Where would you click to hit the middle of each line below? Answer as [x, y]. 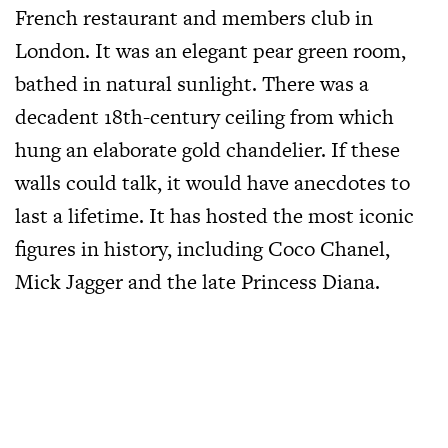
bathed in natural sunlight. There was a [192, 83]
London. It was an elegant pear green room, [210, 50]
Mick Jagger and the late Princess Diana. [197, 281]
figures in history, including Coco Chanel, [202, 248]
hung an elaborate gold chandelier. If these [207, 149]
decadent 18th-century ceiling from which [204, 116]
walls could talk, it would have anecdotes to [212, 182]
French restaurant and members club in [194, 17]
